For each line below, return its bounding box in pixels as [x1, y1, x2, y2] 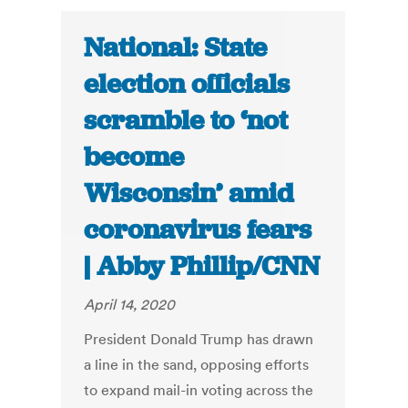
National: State [84, 30, 268, 66]
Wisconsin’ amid [84, 176, 294, 211]
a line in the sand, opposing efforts [84, 355, 310, 374]
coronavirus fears [84, 212, 312, 248]
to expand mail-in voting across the [84, 381, 314, 400]
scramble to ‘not [84, 103, 289, 138]
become [84, 139, 185, 175]
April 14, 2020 [84, 295, 176, 314]
